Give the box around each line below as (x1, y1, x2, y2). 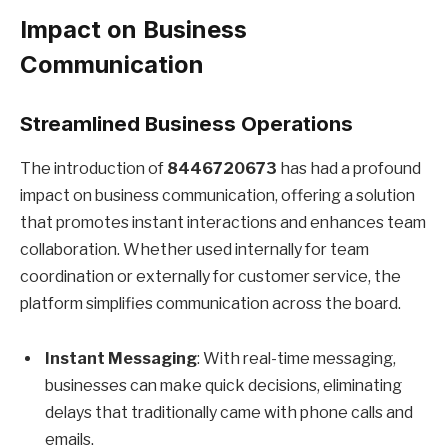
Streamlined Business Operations (20, 111, 353, 137)
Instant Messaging (45, 349, 197, 369)
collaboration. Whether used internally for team (20, 239, 369, 259)
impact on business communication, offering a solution (20, 185, 415, 205)
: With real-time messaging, (197, 349, 396, 369)
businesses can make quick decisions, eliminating (45, 376, 402, 396)
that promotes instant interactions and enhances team (20, 212, 426, 232)
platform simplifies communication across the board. (20, 293, 401, 313)
